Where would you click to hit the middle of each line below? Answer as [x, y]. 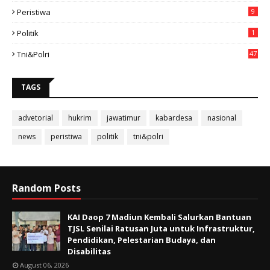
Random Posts [46, 188]
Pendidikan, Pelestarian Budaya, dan [142, 240]
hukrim [80, 118]
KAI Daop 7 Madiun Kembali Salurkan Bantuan [159, 217]
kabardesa [174, 118]
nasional [222, 118]
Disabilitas [89, 252]
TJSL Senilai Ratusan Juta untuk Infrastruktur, [161, 229]
